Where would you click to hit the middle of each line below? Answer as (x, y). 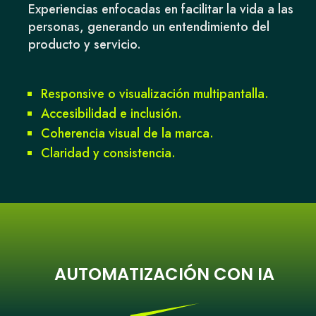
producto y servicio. (85, 44)
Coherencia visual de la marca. (128, 133)
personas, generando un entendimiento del (149, 26)
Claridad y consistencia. (109, 153)
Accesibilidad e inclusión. (112, 113)
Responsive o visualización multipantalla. (155, 93)
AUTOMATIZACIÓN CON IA (164, 274)
